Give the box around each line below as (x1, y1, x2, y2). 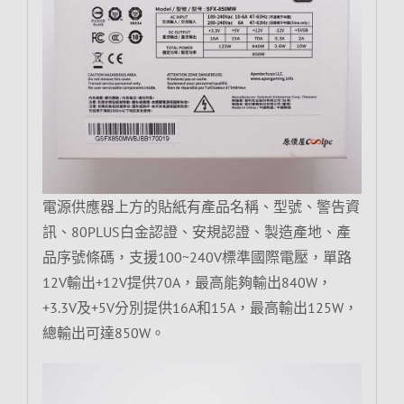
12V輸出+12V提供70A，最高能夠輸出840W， (41, 272, 332, 291)
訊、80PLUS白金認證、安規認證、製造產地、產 (41, 222, 351, 241)
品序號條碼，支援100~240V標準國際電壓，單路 (41, 247, 352, 266)
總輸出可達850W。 (41, 323, 165, 342)
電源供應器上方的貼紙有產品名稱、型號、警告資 (41, 197, 360, 216)
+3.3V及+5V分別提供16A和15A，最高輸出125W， (41, 298, 358, 317)
